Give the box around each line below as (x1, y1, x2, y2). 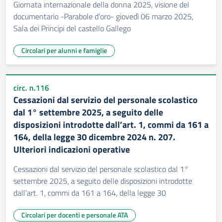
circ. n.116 (13, 82, 49, 94)
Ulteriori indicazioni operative (13, 143, 130, 156)
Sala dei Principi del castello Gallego (13, 22, 131, 34)
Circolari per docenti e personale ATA (21, 210, 128, 220)
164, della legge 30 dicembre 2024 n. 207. (13, 130, 175, 144)
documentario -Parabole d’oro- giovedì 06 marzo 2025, (13, 10, 193, 22)
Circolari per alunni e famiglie (21, 45, 107, 55)
